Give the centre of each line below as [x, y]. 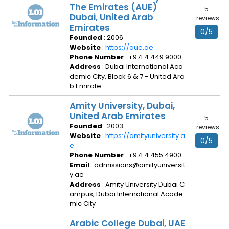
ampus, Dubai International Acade [126, 194]
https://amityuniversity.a [145, 136]
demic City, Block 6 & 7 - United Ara [127, 76]
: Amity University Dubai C [143, 184]
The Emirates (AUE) [113, 7]
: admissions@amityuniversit [138, 165]
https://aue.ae [129, 47]
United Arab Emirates [118, 116]
